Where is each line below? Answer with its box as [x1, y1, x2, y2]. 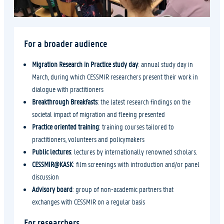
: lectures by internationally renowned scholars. [71, 146, 197, 156]
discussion [32, 171, 59, 181]
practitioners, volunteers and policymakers [32, 133, 144, 144]
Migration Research [32, 58, 82, 69]
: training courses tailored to [99, 121, 174, 131]
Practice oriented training [32, 121, 99, 131]
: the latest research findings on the [97, 96, 190, 106]
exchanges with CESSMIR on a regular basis [32, 196, 145, 206]
